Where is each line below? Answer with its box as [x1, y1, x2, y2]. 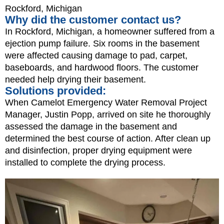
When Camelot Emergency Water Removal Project [5, 97, 207, 108]
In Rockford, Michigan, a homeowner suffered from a [5, 26, 214, 37]
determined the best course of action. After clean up [5, 133, 210, 144]
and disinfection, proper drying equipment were [5, 145, 192, 156]
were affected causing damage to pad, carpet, [5, 50, 187, 61]
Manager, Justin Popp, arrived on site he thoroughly [5, 109, 210, 120]
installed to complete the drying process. [5, 157, 165, 168]
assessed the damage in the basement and [5, 121, 177, 132]
